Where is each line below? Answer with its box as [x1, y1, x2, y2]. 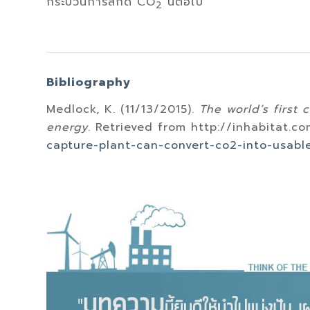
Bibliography [46, 73, 131, 91]
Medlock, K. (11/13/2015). [46, 101, 199, 118]
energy [46, 119, 88, 136]
